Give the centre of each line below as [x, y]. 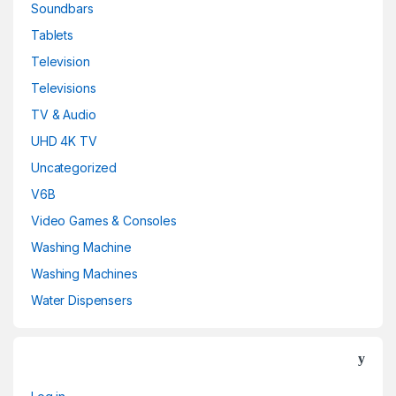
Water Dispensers [82, 300]
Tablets [53, 34]
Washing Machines [84, 273]
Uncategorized [74, 167]
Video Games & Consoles [104, 220]
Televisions [64, 88]
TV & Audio [64, 114]
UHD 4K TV [64, 141]
